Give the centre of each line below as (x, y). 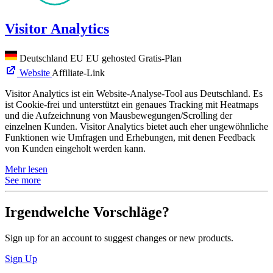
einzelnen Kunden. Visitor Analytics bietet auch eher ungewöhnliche (136, 126)
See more (23, 180)
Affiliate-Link (78, 73)
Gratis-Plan (160, 58)
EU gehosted (112, 58)
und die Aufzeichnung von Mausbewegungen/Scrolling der (119, 115)
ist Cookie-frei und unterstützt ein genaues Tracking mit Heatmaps (132, 104)
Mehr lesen (26, 169)
